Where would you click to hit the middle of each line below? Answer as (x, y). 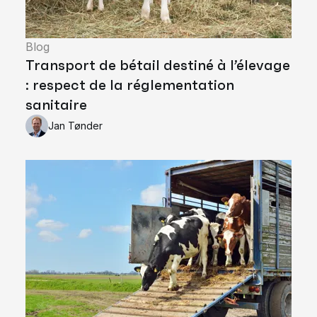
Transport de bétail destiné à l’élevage (158, 65)
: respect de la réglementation (130, 85)
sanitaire (56, 104)
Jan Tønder (75, 125)
